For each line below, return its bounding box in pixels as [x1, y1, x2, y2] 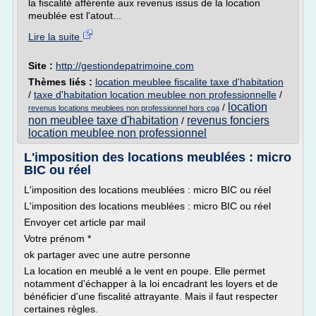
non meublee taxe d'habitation [28, 114, 178, 126]
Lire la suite [28, 31, 83, 42]
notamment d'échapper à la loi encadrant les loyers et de [24, 278, 278, 289]
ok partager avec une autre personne [24, 249, 190, 260]
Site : [28, 60, 56, 71]
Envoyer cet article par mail [24, 217, 145, 228]
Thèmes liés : [28, 76, 95, 87]
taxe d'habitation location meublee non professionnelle [34, 89, 276, 100]
